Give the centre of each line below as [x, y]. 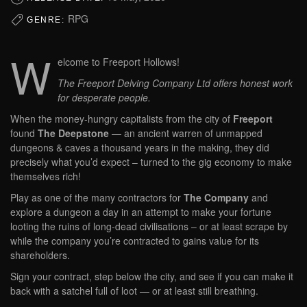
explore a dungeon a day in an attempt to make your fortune [141, 212]
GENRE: [47, 20]
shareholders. [40, 255]
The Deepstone [73, 133]
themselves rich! [46, 176]
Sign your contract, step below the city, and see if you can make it [152, 277]
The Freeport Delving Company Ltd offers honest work [175, 83]
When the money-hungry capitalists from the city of [122, 119]
